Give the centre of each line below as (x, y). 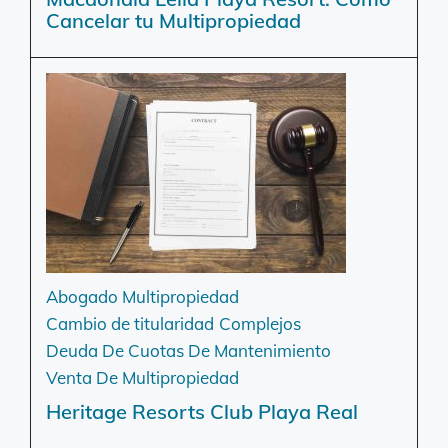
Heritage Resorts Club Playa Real (202, 412)
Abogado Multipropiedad (142, 297)
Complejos (260, 324)
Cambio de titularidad (130, 324)
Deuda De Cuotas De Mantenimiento (188, 351)
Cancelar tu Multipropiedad (173, 21)
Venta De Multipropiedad (142, 378)
